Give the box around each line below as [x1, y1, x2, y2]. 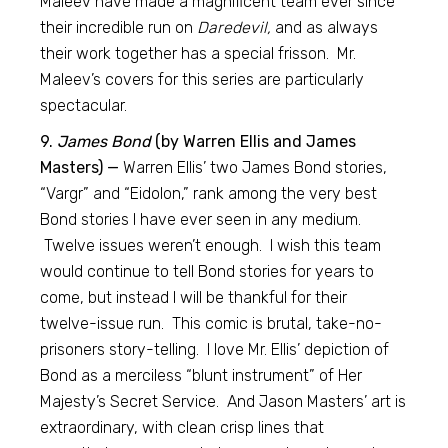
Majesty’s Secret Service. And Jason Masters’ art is [40, 392, 407, 411]
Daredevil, [197, 18, 272, 37]
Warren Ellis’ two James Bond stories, [119, 158, 388, 177]
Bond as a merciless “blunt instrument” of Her [40, 366, 363, 385]
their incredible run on [40, 18, 198, 37]
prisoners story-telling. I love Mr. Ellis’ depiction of [40, 340, 390, 359]
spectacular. [40, 96, 128, 115]
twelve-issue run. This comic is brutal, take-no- [40, 314, 383, 333]
